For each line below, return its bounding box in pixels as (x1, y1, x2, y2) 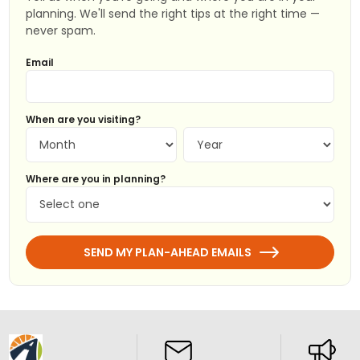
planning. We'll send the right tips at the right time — (26, 5, 321, 22)
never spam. (26, 22, 96, 39)
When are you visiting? (26, 112, 141, 126)
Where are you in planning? (26, 171, 166, 186)
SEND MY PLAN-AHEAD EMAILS (83, 243, 252, 260)
